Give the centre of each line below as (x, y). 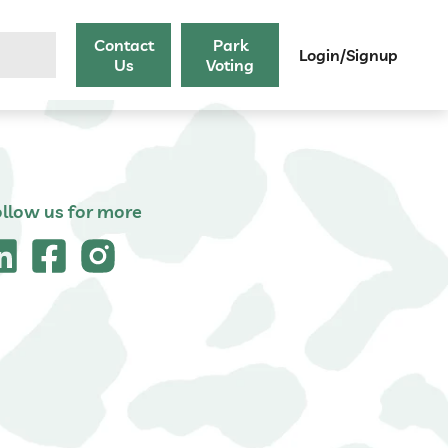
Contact (123, 45)
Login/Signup (348, 55)
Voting (230, 65)
